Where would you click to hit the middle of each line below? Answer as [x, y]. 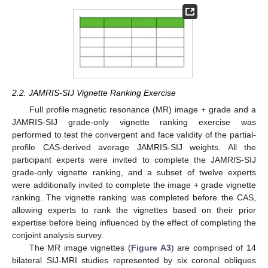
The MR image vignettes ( [80, 248]
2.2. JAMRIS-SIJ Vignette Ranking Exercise [94, 93]
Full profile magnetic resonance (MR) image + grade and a [142, 110]
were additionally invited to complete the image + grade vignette [134, 185]
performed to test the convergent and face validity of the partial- [134, 135]
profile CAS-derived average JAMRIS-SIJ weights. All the [134, 147]
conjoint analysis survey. [58, 235]
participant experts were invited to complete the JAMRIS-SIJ [134, 160]
